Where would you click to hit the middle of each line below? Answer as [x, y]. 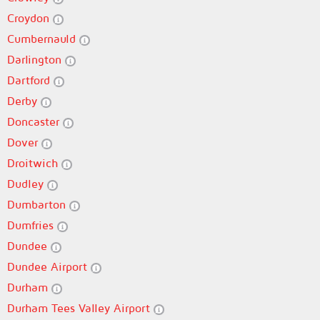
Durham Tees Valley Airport [80, 308]
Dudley [27, 184]
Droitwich [34, 163]
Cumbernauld [43, 39]
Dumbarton [38, 204]
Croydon [30, 18]
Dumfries [32, 225]
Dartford [30, 80]
